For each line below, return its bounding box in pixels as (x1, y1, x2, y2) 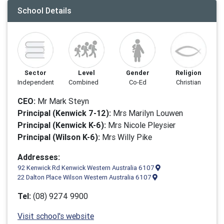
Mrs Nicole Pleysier (106, 120, 175, 130)
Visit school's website (17, 211, 94, 221)
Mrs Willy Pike (100, 132, 152, 142)
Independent (17, 78, 54, 86)
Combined (68, 78, 98, 86)
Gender (125, 68, 149, 77)
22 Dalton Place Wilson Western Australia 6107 (17, 173, 152, 181)
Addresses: (17, 152, 60, 162)
